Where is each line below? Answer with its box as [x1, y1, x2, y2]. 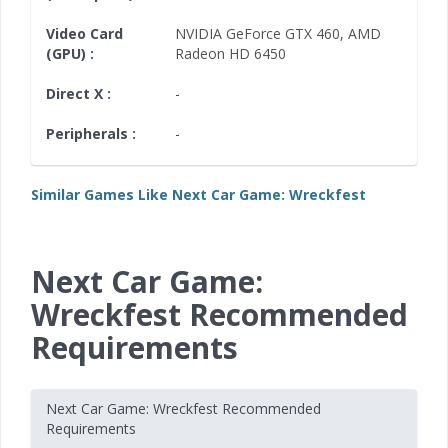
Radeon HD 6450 [174, 44, 286, 63]
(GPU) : [46, 44, 94, 63]
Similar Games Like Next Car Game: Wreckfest [31, 185, 366, 204]
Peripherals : [46, 124, 136, 143]
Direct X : [46, 84, 111, 103]
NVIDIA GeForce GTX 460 [174, 24, 340, 43]
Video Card [46, 24, 123, 43]
